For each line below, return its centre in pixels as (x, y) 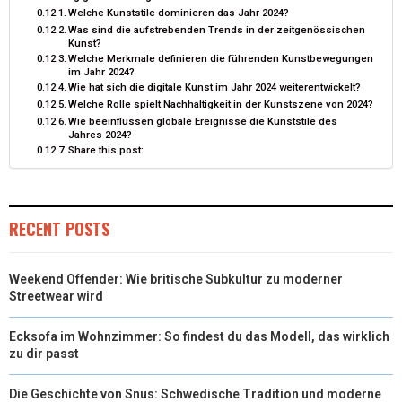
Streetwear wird (56, 296)
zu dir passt (44, 353)
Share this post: (106, 149)
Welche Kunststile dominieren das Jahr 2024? (179, 12)
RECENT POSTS (59, 228)
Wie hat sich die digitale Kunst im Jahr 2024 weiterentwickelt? (215, 87)
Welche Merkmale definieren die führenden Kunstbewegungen (221, 58)
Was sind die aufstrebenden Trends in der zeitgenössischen (217, 29)
